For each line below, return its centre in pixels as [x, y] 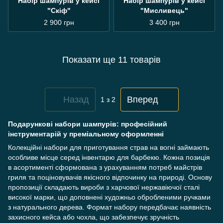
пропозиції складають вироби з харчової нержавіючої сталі [104, 187]
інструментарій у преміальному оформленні [86, 134]
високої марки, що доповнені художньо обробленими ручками [109, 197]
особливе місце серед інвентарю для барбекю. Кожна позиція [109, 157]
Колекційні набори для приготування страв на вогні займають [109, 147]
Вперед [142, 99]
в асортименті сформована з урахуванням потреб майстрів [105, 167]
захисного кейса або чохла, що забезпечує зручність [94, 217]
